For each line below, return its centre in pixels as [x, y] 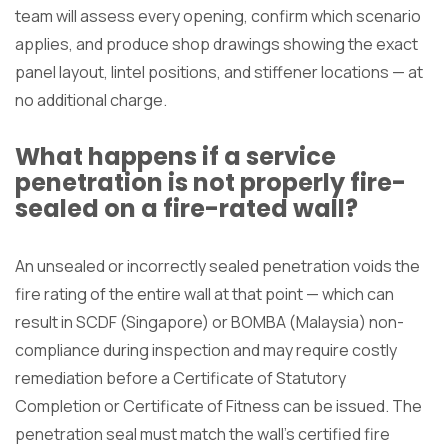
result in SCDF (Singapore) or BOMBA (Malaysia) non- [209, 321]
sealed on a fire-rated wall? [186, 208]
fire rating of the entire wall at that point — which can [204, 293]
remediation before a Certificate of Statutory [180, 377]
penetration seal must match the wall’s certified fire [202, 433]
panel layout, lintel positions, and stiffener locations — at [219, 71]
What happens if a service [175, 156]
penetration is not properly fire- [210, 182]
